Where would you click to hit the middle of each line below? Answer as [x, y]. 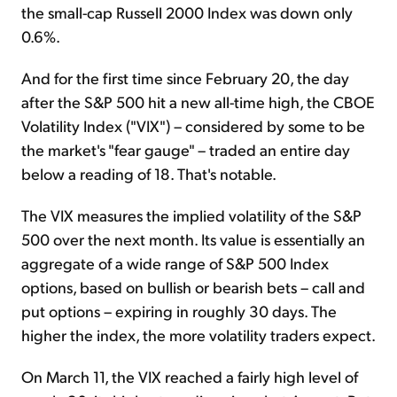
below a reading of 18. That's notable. [149, 174]
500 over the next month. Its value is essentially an [193, 239]
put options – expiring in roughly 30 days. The [179, 311]
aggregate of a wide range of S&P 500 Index [175, 263]
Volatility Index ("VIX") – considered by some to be [193, 126]
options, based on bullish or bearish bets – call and [193, 287]
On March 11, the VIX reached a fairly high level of [190, 377]
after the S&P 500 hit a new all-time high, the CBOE [198, 102]
